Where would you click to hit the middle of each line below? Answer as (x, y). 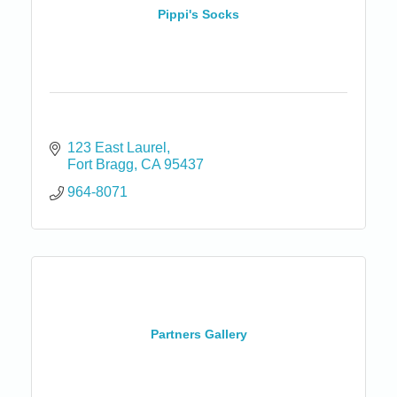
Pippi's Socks (198, 15)
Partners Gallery (198, 335)
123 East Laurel (117, 147)
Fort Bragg (101, 164)
